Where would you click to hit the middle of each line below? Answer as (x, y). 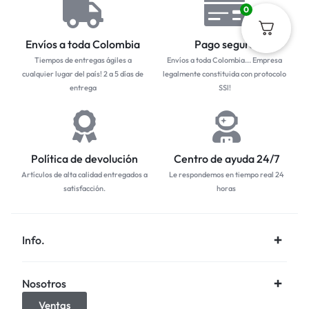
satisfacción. (84, 188)
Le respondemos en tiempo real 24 (226, 174)
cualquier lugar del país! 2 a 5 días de (83, 73)
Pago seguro (225, 44)
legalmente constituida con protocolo (225, 73)
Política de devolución (84, 158)
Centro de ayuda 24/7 (226, 158)
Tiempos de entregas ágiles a (83, 60)
